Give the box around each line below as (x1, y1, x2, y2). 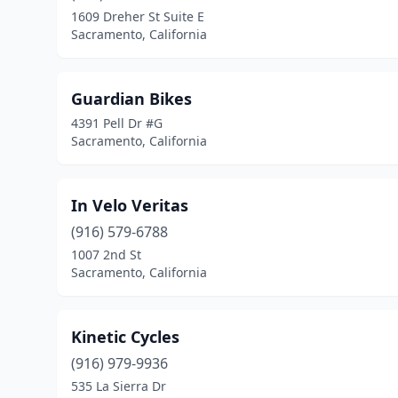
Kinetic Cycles (71, 326, 179, 347)
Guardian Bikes (71, 88, 192, 109)
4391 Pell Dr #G (71, 115, 163, 131)
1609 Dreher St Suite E (71, 8, 204, 25)
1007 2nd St (71, 246, 141, 263)
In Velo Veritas (71, 195, 188, 216)
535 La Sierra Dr (71, 378, 166, 394)
